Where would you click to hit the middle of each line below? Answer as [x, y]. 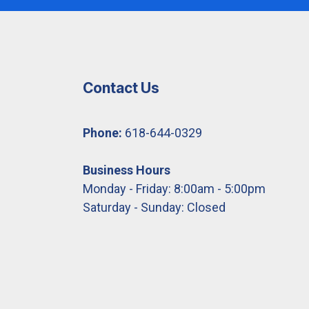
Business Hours [126, 170]
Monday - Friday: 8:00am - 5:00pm [174, 188]
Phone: [102, 132]
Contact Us [121, 88]
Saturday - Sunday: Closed [154, 207]
